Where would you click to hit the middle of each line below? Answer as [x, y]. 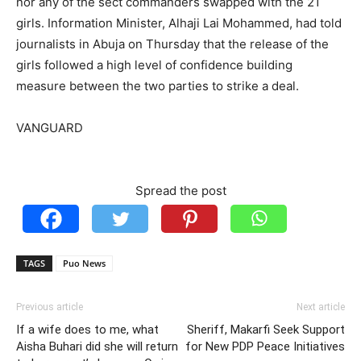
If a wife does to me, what [87, 330]
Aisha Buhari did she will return [97, 346]
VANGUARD [50, 128]
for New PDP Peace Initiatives [265, 346]
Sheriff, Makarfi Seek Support [266, 330]
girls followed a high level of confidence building [154, 65]
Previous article [50, 307]
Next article [321, 307]
